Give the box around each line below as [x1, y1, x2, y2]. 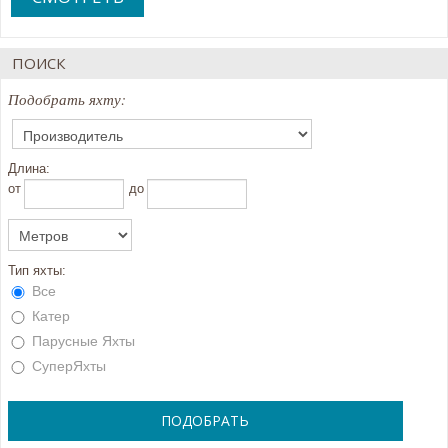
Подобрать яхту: [8, 89, 126, 109]
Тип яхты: [8, 263, 66, 278]
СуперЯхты [28, 358, 106, 374]
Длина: [8, 161, 50, 176]
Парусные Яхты [28, 333, 135, 349]
